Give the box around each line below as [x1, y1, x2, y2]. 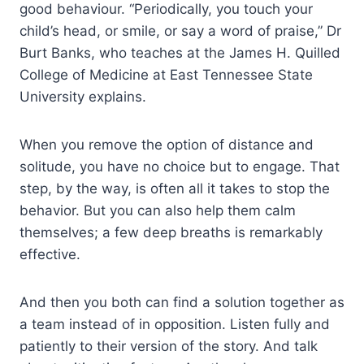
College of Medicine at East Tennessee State [19, 66, 313, 83]
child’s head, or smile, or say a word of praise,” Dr [19, 22, 341, 39]
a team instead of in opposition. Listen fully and [19, 315, 330, 332]
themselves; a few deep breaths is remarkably [19, 223, 323, 240]
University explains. [19, 88, 146, 105]
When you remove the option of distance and [19, 136, 314, 153]
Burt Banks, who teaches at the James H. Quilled [19, 44, 340, 61]
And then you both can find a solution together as [19, 293, 344, 310]
